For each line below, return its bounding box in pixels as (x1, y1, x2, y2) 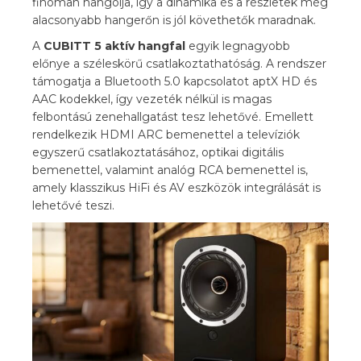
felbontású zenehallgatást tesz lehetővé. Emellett (32, 110, 313, 125)
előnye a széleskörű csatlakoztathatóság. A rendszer (32, 56, 326, 72)
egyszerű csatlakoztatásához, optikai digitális (32, 145, 284, 160)
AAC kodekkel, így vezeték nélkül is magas (32, 92, 272, 107)
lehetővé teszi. (32, 198, 114, 214)
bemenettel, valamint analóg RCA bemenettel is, (32, 163, 308, 178)
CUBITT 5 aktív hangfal (44, 39, 185, 54)
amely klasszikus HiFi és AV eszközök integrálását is (32, 180, 321, 196)
